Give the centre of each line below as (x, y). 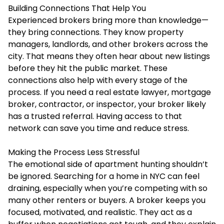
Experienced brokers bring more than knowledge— (108, 20)
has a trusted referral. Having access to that (95, 116)
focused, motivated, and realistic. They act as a (100, 212)
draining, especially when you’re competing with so (108, 188)
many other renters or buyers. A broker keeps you (107, 200)
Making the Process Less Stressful (74, 152)
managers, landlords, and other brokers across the (108, 44)
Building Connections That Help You (77, 8)
